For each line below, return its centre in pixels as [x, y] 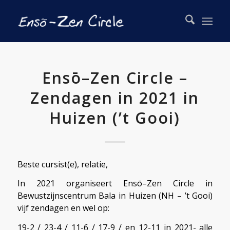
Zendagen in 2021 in [115, 98]
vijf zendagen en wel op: [63, 208]
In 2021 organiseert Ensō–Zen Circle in [115, 184]
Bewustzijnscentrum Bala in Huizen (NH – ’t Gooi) [115, 196]
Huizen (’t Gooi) [115, 118]
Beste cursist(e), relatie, [62, 164]
